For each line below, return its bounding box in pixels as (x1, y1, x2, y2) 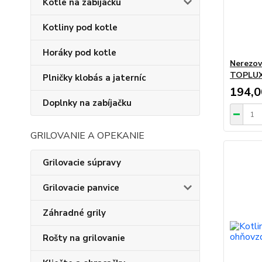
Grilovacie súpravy (43, 157, 121, 168)
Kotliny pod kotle (43, 22, 118, 33)
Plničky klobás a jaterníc (43, 72, 146, 84)
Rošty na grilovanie (43, 232, 125, 244)
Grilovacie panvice (43, 182, 119, 194)
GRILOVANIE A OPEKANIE (30, 129, 144, 142)
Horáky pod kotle (43, 47, 116, 58)
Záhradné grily (43, 207, 106, 219)
